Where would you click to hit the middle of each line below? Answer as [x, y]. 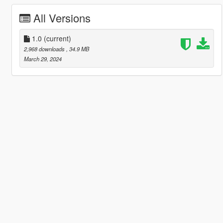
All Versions [62, 17]
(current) [57, 38]
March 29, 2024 [43, 58]
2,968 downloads [45, 49]
